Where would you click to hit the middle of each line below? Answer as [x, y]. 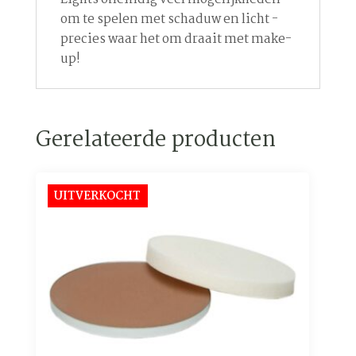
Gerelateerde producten [155, 141]
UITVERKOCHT [98, 197]
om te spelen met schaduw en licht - [169, 20]
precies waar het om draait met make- [176, 40]
